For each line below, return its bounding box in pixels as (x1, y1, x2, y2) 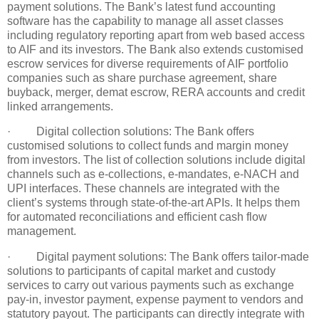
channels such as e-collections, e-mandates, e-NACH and (7, 168, 299, 181)
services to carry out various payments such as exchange (7, 279, 294, 292)
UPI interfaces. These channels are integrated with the (7, 182, 280, 195)
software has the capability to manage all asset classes (7, 14, 283, 27)
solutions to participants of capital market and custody (7, 265, 276, 278)
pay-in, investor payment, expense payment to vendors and (7, 293, 303, 306)
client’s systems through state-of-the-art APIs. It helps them (7, 197, 300, 209)
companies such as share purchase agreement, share (7, 71, 277, 84)
